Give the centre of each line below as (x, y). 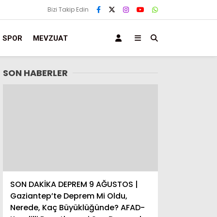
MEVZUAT (50, 38)
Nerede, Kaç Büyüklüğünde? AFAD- (77, 208)
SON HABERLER (35, 73)
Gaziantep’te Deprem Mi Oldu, (69, 196)
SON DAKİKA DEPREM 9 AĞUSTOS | (74, 184)
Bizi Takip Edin (68, 9)
